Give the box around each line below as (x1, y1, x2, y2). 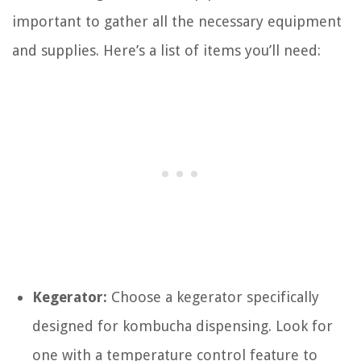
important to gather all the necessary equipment (12, 13, 342, 31)
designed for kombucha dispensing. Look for (32, 317, 333, 335)
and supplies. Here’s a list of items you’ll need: (12, 42, 321, 60)
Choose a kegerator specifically (107, 288, 319, 306)
